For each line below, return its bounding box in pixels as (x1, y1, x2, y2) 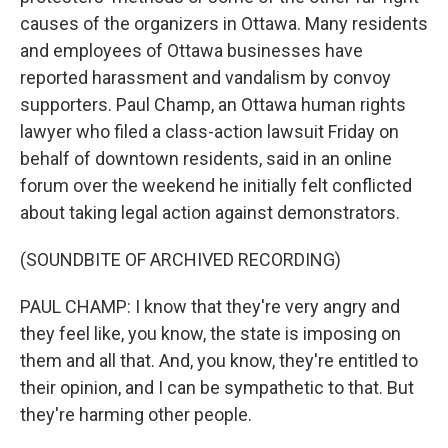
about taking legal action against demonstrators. (20, 202, 400, 223)
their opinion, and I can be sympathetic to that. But (20, 377, 414, 398)
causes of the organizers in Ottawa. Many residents (20, 13, 428, 34)
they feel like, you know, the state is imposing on (20, 323, 401, 344)
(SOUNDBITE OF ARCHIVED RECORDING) (20, 249, 341, 270)
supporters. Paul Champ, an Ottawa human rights (20, 94, 406, 115)
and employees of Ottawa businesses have (20, 40, 363, 61)
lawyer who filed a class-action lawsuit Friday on (20, 121, 399, 142)
